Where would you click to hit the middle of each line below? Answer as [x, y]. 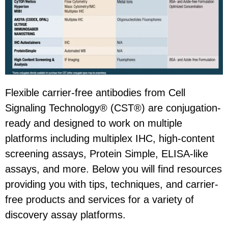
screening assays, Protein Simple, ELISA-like [107, 154]
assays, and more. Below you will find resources [113, 169]
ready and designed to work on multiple [94, 123]
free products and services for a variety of [99, 200]
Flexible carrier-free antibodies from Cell [95, 93]
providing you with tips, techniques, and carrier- [112, 184]
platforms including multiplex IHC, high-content [110, 139]
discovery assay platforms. [65, 215]
